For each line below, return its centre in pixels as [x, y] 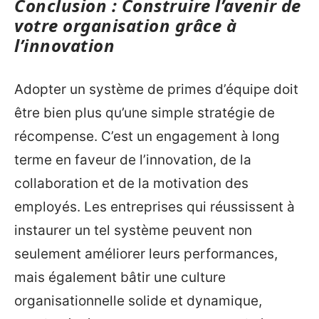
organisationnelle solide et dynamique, [138, 300]
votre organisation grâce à [125, 25]
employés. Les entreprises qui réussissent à [155, 206]
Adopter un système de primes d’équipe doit [156, 89]
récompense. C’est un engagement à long [147, 136]
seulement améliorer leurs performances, [146, 253]
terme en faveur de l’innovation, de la [133, 159]
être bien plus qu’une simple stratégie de [145, 113]
